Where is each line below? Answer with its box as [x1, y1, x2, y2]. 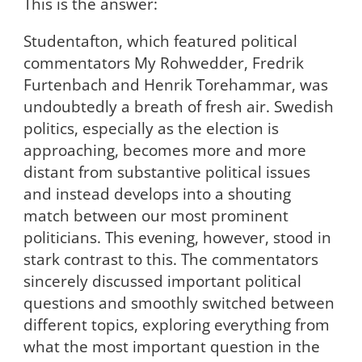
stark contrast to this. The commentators [23, 249, 318, 270]
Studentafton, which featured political [23, 31, 297, 52]
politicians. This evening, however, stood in [23, 227, 331, 248]
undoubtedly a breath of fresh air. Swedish [23, 96, 334, 117]
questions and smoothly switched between [23, 293, 335, 314]
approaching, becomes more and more [23, 140, 306, 161]
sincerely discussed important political [23, 271, 301, 292]
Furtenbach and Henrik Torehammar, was [23, 74, 328, 95]
